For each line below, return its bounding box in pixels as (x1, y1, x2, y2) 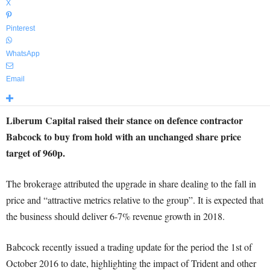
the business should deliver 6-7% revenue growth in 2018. (6, 210, 225, 222)
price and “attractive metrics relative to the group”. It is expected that (6, 193, 263, 206)
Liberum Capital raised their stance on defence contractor (6, 113, 243, 127)
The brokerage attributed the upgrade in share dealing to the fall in (6, 177, 256, 190)
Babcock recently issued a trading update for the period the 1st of (6, 240, 252, 253)
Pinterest (6, 24, 35, 33)
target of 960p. (6, 146, 65, 160)
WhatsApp (6, 49, 40, 58)
